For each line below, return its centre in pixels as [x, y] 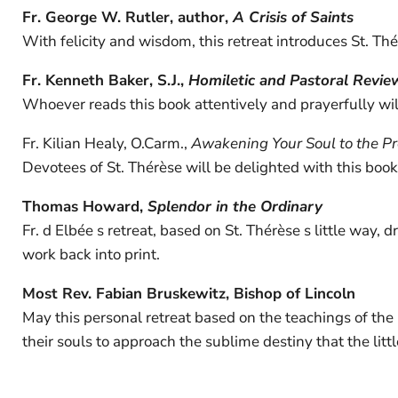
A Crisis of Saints [293, 17]
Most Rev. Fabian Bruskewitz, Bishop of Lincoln [189, 293]
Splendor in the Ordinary [235, 206]
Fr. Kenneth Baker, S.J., [105, 80]
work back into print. [91, 254]
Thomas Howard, [85, 206]
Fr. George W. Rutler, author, [127, 17]
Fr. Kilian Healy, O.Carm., [107, 143]
